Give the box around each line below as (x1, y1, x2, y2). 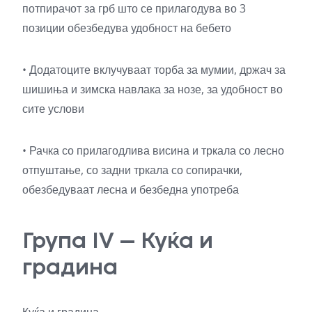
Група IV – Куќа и (22, 226, 213, 253)
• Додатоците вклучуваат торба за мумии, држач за (22, 61, 286, 77)
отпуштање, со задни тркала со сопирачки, (22, 162, 242, 178)
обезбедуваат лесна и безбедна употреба (22, 181, 239, 197)
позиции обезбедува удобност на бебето (22, 19, 231, 36)
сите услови (22, 100, 84, 116)
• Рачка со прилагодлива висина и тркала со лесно (22, 142, 284, 158)
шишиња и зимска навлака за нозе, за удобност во (22, 81, 283, 97)
